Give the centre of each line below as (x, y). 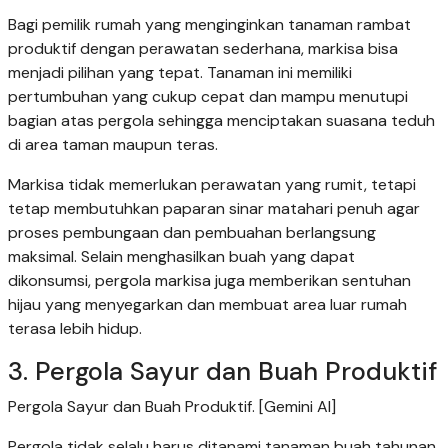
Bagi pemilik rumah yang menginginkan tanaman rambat (209, 25)
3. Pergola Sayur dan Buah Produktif (222, 372)
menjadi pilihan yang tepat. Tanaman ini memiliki (180, 73)
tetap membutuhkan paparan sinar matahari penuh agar (214, 209)
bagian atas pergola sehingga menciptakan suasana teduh (221, 121)
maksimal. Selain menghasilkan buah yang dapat (181, 257)
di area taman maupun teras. (113, 145)
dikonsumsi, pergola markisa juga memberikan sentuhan (209, 281)
